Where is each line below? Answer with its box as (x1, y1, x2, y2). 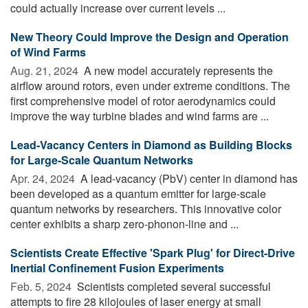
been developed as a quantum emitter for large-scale (10, 185, 266, 201)
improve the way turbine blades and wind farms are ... (10, 107, 269, 124)
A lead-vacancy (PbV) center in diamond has (78, 170, 298, 186)
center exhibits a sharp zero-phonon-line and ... (10, 215, 239, 232)
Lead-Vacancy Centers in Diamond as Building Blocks (10, 136, 292, 153)
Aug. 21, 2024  (10, 62, 81, 78)
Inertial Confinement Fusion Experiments (10, 259, 224, 276)
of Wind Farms (10, 43, 86, 60)
